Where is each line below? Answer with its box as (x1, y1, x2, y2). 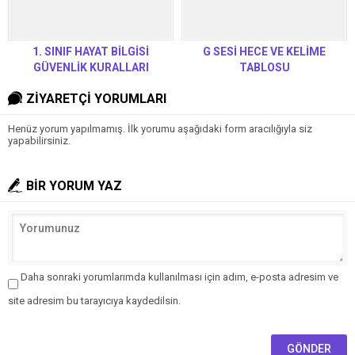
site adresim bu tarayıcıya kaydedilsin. (8, 294, 181, 307)
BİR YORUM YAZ (26, 177, 122, 193)
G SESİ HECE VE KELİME (203, 44, 326, 58)
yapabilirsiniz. (8, 134, 71, 147)
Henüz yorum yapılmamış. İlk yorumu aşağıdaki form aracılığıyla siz (8, 122, 312, 135)
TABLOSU (239, 60, 290, 74)
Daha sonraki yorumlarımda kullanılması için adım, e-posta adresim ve (21, 270, 338, 283)
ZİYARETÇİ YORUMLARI (26, 90, 166, 106)
